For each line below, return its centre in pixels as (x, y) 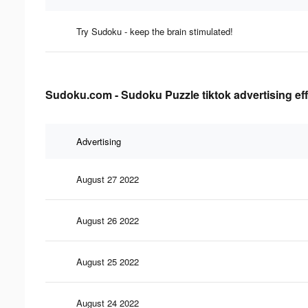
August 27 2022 (108, 179)
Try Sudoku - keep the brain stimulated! (155, 31)
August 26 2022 (108, 220)
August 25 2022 (108, 261)
